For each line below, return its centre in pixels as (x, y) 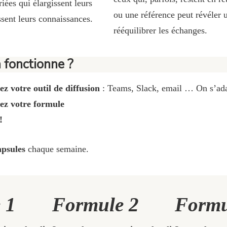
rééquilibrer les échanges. (160, 30)
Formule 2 (95, 204)
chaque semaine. (57, 149)
